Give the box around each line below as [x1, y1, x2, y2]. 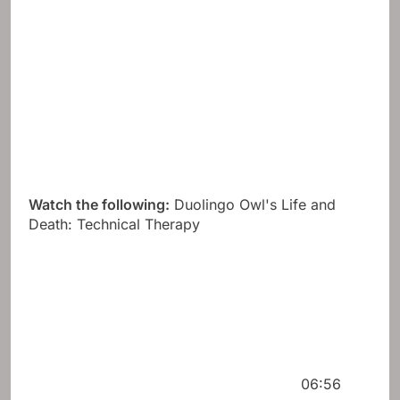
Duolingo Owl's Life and [170, 196, 336, 214]
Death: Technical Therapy [29, 215, 200, 234]
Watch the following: [29, 196, 170, 214]
